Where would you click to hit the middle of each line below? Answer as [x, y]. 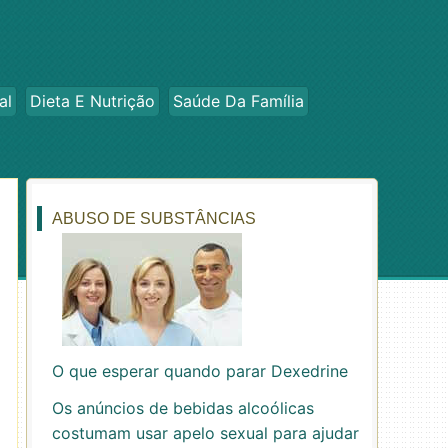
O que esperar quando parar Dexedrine [200, 371]
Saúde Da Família [238, 101]
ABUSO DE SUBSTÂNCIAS [154, 218]
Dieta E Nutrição [92, 101]
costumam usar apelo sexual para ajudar [205, 433]
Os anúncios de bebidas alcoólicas [183, 408]
